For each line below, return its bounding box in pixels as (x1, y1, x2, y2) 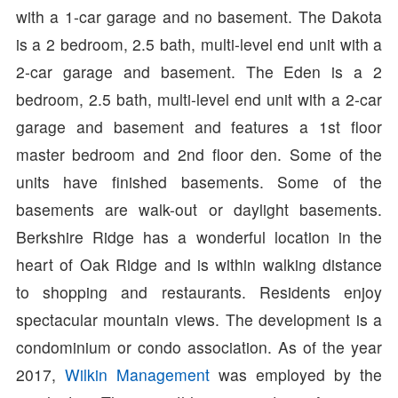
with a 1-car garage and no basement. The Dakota (15, 4, 383, 28)
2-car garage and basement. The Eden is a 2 (15, 60, 383, 83)
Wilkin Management (64, 362, 210, 386)
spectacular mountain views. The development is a (15, 307, 383, 330)
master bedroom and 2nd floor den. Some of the (15, 142, 383, 165)
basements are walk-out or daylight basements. (15, 197, 383, 220)
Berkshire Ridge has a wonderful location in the (15, 225, 383, 248)
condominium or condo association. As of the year (15, 335, 383, 358)
